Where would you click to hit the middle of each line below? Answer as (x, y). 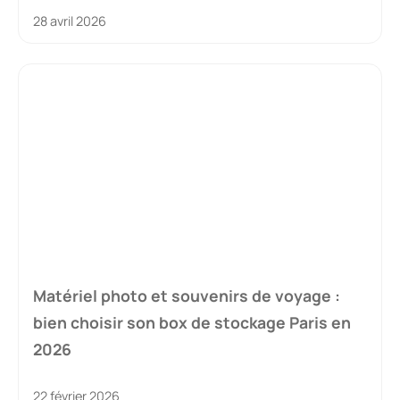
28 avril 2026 (70, 21)
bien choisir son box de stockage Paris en (192, 323)
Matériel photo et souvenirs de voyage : (187, 296)
